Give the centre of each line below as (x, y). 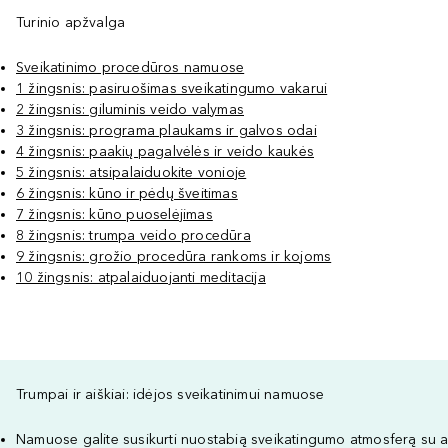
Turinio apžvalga (71, 22)
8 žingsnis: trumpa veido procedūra (133, 235)
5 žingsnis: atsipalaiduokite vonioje (131, 172)
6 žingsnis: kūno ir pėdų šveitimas (127, 193)
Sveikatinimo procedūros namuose (130, 67)
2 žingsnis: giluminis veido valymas (130, 109)
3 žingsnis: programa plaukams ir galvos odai (166, 130)
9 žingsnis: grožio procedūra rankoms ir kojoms (174, 256)
